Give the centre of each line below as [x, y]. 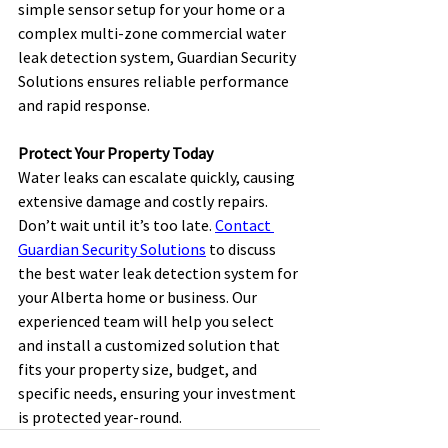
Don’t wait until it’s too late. [116, 225]
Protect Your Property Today [115, 153]
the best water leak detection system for [159, 273]
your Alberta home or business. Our [139, 297]
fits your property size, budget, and [139, 369]
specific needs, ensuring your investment [158, 393]
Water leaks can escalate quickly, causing [158, 177]
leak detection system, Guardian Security [158, 57]
